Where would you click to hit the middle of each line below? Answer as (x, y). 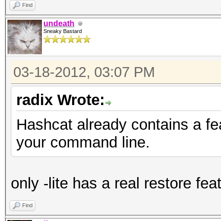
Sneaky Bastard (63, 31)
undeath (59, 23)
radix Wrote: (60, 100)
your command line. (83, 142)
